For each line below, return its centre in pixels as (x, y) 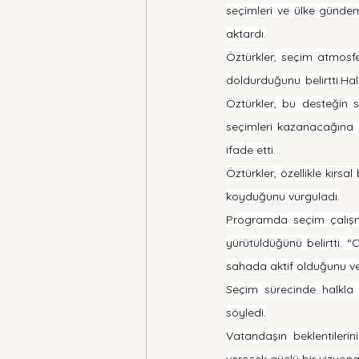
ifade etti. (251, 149)
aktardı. (246, 33)
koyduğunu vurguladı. (283, 196)
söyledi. (246, 312)
